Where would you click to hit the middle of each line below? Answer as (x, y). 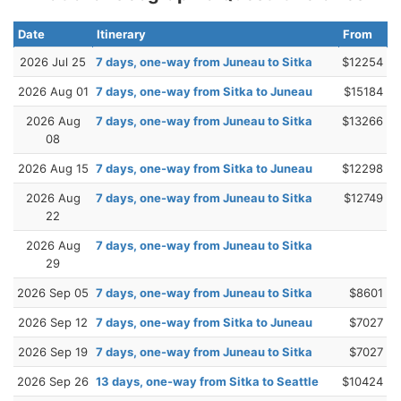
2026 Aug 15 (53, 168)
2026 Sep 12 (53, 322)
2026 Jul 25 (53, 61)
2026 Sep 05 (53, 292)
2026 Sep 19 (53, 351)
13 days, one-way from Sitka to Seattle (207, 381)
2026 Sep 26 (53, 381)
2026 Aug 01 (53, 91)
